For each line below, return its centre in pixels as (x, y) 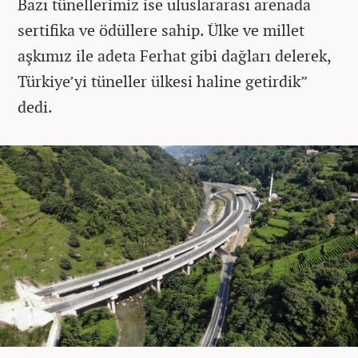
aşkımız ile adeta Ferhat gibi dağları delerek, (174, 55)
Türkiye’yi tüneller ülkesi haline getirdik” (162, 81)
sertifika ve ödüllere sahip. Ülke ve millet (161, 30)
